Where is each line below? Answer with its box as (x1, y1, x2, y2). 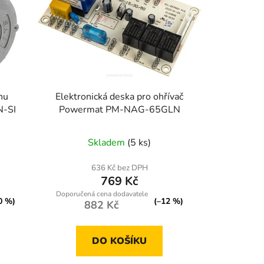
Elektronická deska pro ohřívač (55, 90, 184, 104)
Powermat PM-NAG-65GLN (58, 103, 180, 117)
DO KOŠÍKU (92, 235, 147, 248)
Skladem (88, 136, 128, 150)
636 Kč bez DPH (91, 163, 148, 174)
